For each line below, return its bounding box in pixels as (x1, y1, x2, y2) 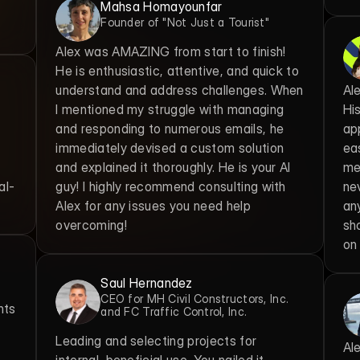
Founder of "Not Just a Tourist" (100, 15, 270, 29)
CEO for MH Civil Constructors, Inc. (100, 292, 289, 305)
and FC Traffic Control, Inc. (100, 305, 247, 318)
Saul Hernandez (100, 275, 193, 291)
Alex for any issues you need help (55, 198, 251, 214)
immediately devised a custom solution (55, 140, 284, 156)
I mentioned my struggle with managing (55, 101, 284, 117)
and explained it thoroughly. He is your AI (55, 159, 291, 175)
